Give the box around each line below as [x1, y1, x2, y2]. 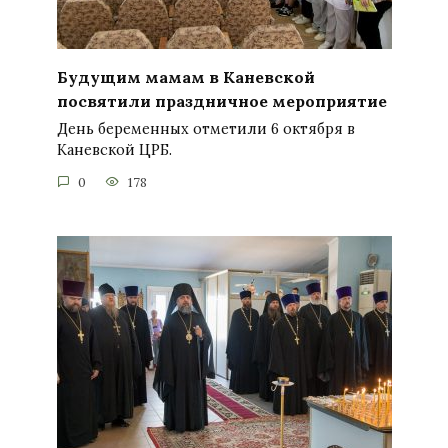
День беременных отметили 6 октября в [56, 120, 355, 139]
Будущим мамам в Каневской [56, 66, 315, 87]
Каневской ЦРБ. [56, 141, 172, 160]
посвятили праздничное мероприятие [56, 90, 387, 111]
